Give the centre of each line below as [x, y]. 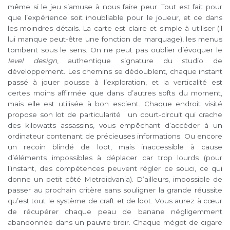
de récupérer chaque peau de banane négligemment [115, 211]
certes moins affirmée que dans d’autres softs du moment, [115, 93]
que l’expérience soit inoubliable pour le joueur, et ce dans [115, 17]
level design [32, 60]
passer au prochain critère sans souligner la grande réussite [115, 190]
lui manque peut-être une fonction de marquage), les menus [115, 39]
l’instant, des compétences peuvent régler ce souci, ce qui [115, 168]
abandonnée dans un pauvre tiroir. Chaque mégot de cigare [115, 222]
